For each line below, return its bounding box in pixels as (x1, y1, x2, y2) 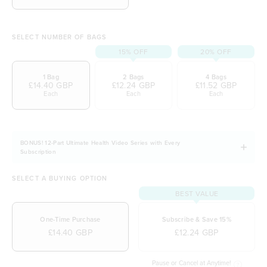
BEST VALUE (175, 188, 219, 198)
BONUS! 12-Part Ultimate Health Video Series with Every (20, 138, 181, 147)
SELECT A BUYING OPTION (12, 173, 108, 184)
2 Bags (123, 72, 144, 82)
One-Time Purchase (40, 215, 101, 225)
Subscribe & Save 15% (162, 215, 231, 225)
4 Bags (206, 72, 226, 82)
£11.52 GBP (195, 79, 237, 91)
